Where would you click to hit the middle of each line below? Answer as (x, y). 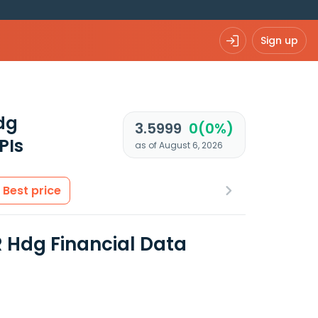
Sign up (279, 40)
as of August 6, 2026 (179, 145)
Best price (32, 191)
